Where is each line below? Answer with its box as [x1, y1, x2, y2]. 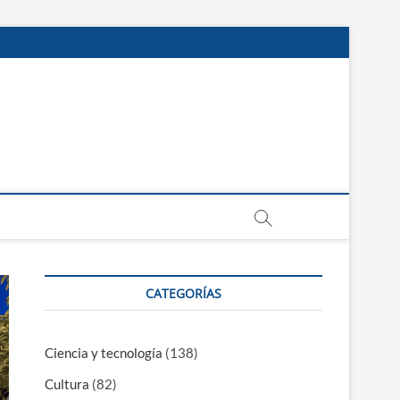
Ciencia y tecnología [45, 345, 162, 361]
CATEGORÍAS [146, 285, 221, 302]
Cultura [45, 376, 89, 392]
